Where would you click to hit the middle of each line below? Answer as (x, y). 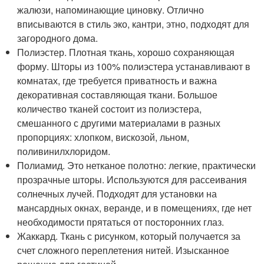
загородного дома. (58, 38)
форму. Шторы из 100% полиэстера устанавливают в (134, 66)
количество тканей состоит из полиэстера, (110, 108)
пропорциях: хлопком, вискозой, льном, (103, 137)
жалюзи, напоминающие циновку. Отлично (111, 9)
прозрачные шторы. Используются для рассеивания (132, 179)
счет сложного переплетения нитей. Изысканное (123, 250)
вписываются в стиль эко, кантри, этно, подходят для (133, 24)
